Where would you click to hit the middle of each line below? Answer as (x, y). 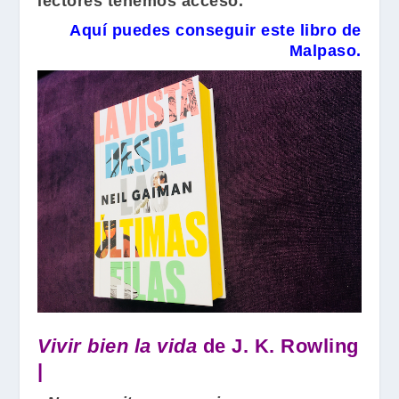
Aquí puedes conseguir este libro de (216, 30)
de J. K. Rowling (278, 346)
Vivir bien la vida (118, 346)
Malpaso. (325, 51)
